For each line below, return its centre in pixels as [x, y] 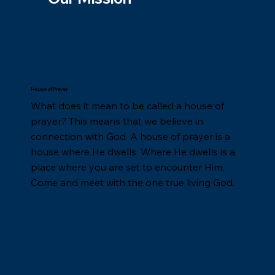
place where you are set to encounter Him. [128, 167]
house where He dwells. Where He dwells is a [133, 152]
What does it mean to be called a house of [128, 106]
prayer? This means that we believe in [117, 121]
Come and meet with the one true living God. [133, 183]
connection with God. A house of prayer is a [131, 137]
